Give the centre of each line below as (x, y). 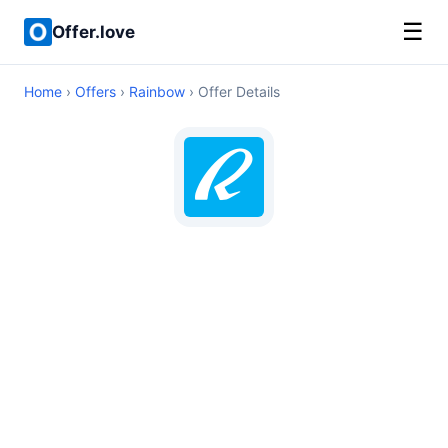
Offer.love (93, 31)
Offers (95, 91)
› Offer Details (232, 91)
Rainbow (157, 91)
